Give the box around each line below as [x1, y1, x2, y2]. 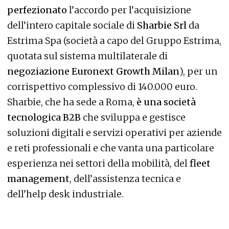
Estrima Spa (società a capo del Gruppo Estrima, [7, 35, 221, 47]
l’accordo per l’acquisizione [67, 4, 191, 16]
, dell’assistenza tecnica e [70, 173, 181, 185]
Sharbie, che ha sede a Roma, [7, 96, 134, 108]
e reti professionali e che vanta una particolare [7, 142, 214, 154]
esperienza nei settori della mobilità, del [7, 157, 190, 170]
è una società [134, 96, 196, 108]
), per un [179, 65, 217, 78]
